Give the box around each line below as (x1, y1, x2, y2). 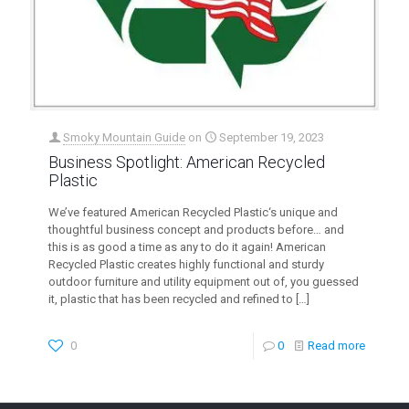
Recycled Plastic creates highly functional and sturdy (48, 257, 324, 272)
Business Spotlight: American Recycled (48, 152, 325, 173)
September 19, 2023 (219, 131, 324, 145)
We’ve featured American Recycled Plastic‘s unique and (48, 205, 338, 220)
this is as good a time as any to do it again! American (48, 240, 326, 255)
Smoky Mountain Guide (63, 131, 185, 145)
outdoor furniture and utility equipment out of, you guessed (48, 275, 359, 289)
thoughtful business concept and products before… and (48, 223, 344, 237)
